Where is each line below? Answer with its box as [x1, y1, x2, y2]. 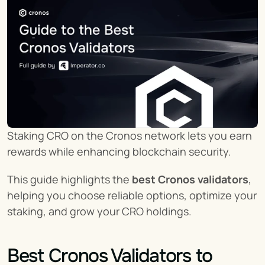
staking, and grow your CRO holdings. [7, 204, 192, 218]
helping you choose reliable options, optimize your [7, 188, 257, 202]
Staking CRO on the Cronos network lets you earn [7, 128, 252, 143]
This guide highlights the [7, 172, 132, 186]
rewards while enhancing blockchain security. [7, 144, 231, 159]
